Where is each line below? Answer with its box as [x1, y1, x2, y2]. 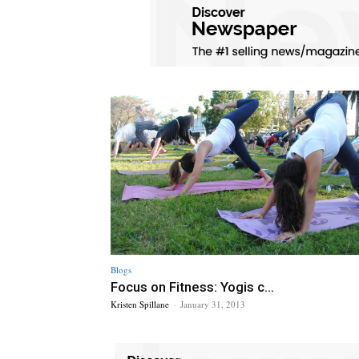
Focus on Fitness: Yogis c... [111, 278, 274, 295]
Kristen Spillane [111, 297, 169, 310]
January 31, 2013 [180, 297, 245, 310]
